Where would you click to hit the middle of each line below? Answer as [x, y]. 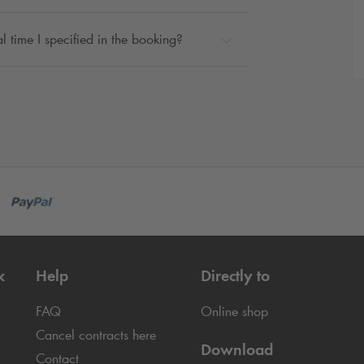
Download [236, 350]
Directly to [235, 276]
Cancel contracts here [96, 335]
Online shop [234, 312]
